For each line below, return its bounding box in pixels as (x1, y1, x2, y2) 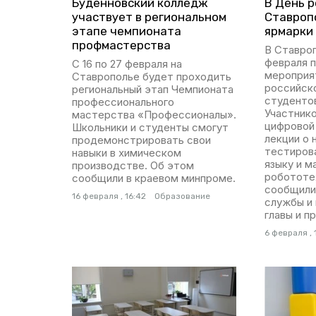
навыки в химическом (72, 146, 181, 160)
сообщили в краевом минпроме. (72, 171, 236, 186)
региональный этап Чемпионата (72, 83, 233, 97)
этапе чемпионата (72, 24, 181, 39)
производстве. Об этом (72, 159, 194, 173)
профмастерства (72, 38, 171, 53)
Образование (154, 191, 210, 202)
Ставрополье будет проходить (72, 70, 231, 84)
